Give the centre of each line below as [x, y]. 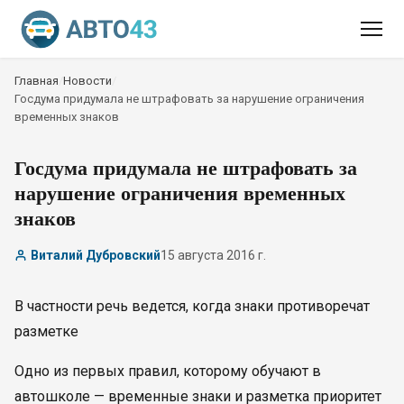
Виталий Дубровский [96, 255]
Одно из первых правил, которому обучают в [168, 371]
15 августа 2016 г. [213, 255]
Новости [87, 81]
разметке [46, 331]
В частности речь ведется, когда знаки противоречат [192, 306]
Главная [37, 81]
